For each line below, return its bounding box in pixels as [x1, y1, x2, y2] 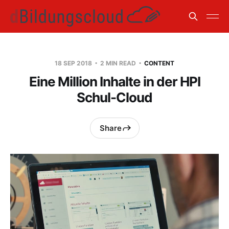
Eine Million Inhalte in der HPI [29, 74, 200, 89]
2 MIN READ [99, 59, 138, 67]
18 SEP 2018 [55, 59, 94, 67]
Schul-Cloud [77, 89, 152, 105]
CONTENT [144, 59, 174, 67]
